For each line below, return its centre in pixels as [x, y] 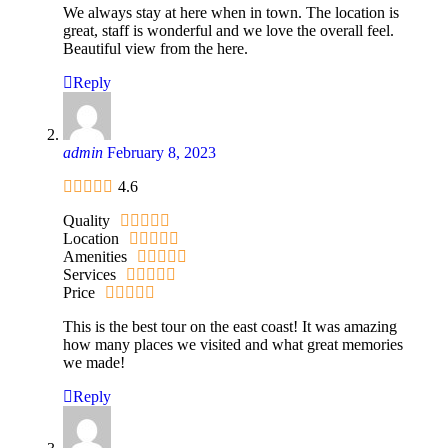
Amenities [95, 256]
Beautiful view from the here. [155, 48]
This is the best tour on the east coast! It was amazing [230, 326]
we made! [94, 362]
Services [89, 274]
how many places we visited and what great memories [233, 344]
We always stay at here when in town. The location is [231, 12]
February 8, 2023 [161, 152]
